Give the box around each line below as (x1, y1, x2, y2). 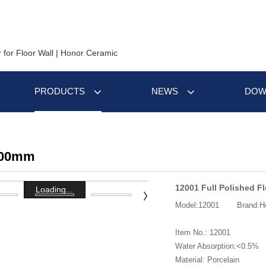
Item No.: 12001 (175, 228, 231, 237)
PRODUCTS (34, 86, 85, 96)
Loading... (36, 185, 74, 195)
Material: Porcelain (175, 255, 240, 265)
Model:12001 (175, 201, 220, 210)
